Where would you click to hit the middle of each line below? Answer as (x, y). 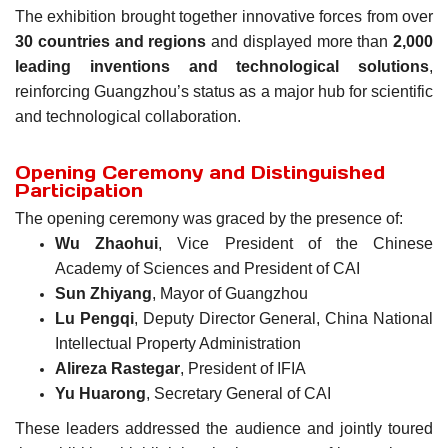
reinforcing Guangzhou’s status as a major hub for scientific (224, 91)
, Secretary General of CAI (238, 393)
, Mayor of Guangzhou (230, 293)
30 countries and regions (111, 41)
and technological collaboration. (128, 116)
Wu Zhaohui (107, 243)
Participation (79, 190)
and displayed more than (299, 41)
